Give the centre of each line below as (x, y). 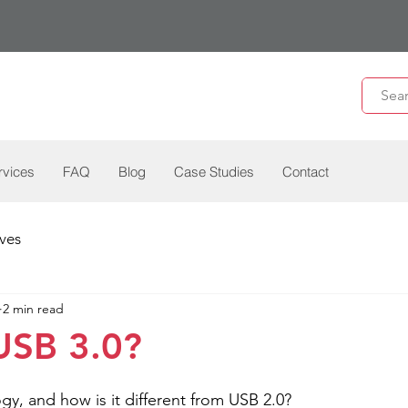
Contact (306, 172)
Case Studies (214, 172)
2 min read (33, 308)
